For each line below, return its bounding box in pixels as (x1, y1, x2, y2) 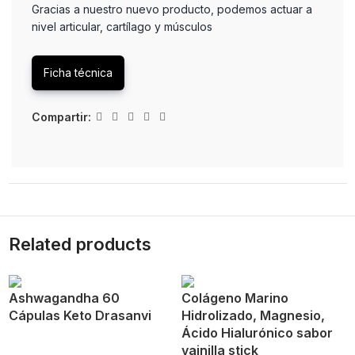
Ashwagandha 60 (8, 290, 120, 306)
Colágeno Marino (181, 290, 288, 306)
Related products (8, 234, 151, 254)
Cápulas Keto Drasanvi (8, 307, 151, 323)
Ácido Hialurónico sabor (181, 325, 333, 341)
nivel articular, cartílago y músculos (32, 20, 216, 33)
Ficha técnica (44, 66, 113, 79)
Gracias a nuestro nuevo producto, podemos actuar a (32, 2, 312, 16)
